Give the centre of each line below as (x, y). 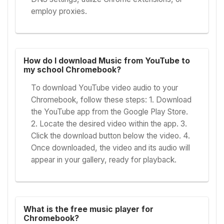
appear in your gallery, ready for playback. (104, 160)
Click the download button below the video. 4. (111, 136)
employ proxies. (59, 11)
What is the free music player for (88, 209)
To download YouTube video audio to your (105, 88)
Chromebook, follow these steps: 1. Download (111, 100)
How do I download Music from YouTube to (106, 60)
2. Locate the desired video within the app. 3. (109, 124)
